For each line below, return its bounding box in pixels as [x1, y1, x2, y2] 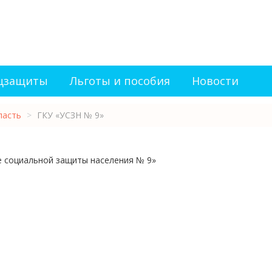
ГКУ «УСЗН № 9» [37, 109, 104, 121]
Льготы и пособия [70, 73, 170, 88]
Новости [192, 73, 239, 88]
